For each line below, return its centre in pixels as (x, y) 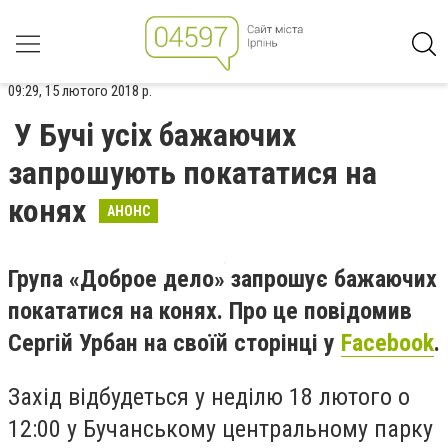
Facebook (387, 343)
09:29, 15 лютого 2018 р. (80, 91)
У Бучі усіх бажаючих (155, 135)
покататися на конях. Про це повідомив (210, 311)
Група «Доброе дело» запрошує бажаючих (222, 279)
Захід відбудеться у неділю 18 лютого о (209, 396)
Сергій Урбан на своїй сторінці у (174, 343)
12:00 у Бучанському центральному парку (220, 428)
